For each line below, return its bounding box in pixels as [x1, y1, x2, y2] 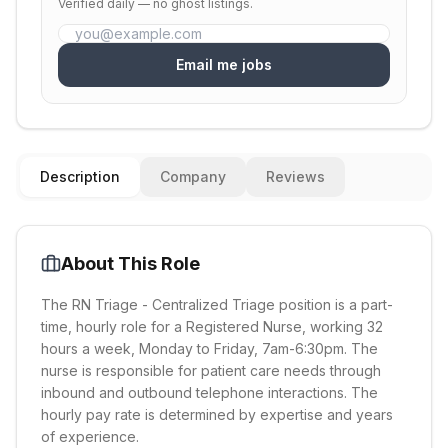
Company [160, 168, 226, 185]
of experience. [41, 428, 139, 445]
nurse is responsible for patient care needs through [41, 362, 381, 379]
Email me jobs [176, 56, 272, 73]
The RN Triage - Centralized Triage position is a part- [41, 296, 393, 313]
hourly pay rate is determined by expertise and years [41, 406, 393, 423]
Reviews [266, 168, 325, 185]
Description [40, 168, 120, 185]
